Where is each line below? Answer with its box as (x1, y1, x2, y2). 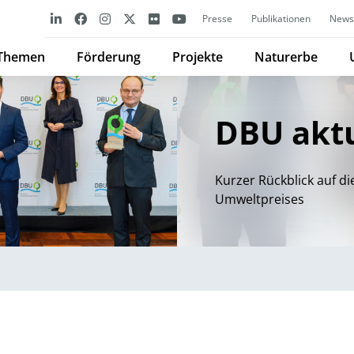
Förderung (77, 48, 141, 66)
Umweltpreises (215, 190, 304, 208)
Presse (202, 12, 232, 25)
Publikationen (251, 12, 311, 25)
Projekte (172, 48, 223, 66)
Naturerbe (254, 48, 318, 66)
